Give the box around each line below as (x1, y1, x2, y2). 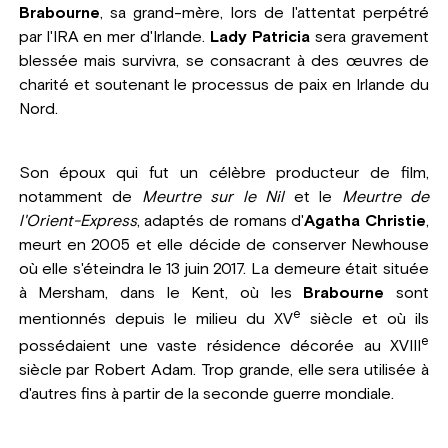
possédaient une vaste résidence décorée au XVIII (18, 337, 422, 354)
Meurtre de (341, 189, 430, 206)
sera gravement (310, 29, 430, 46)
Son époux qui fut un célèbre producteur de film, (18, 165, 430, 182)
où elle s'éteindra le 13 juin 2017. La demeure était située (18, 261, 430, 278)
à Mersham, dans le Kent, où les (18, 285, 304, 302)
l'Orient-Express (18, 213, 137, 230)
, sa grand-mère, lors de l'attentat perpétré (99, 5, 430, 22)
